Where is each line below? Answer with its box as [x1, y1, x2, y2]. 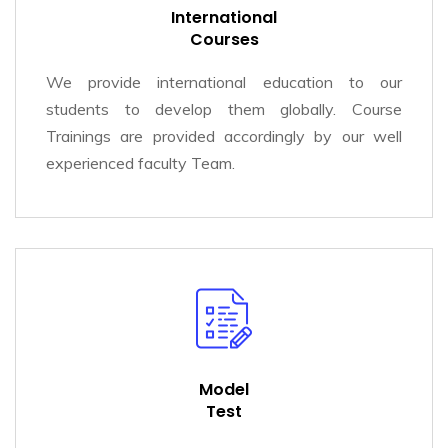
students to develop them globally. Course [46, 99, 402, 119]
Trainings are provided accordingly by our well [46, 126, 402, 146]
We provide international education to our [46, 72, 402, 92]
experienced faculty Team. [46, 153, 235, 173]
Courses [189, 28, 259, 51]
